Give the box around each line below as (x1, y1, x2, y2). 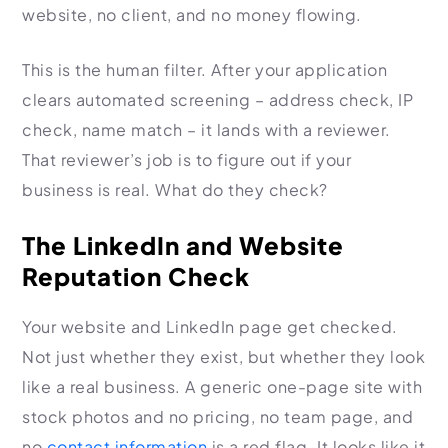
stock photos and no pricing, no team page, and (22, 406, 413, 427)
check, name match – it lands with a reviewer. (22, 119, 391, 140)
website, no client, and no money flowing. (22, 4, 362, 25)
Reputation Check (22, 261, 250, 291)
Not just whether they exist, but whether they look (22, 346, 425, 367)
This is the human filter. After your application (22, 59, 387, 80)
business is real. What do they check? (22, 179, 328, 200)
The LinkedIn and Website (22, 230, 344, 260)
